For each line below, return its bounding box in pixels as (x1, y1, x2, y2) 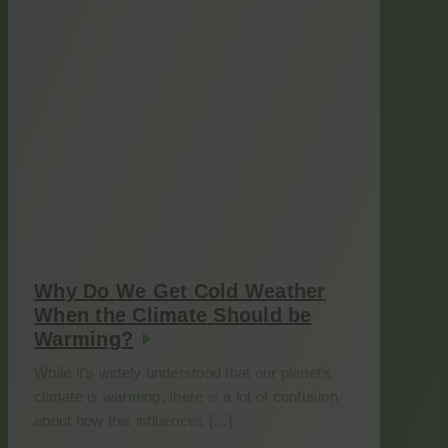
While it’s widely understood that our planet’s (34, 364, 333, 381)
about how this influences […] (34, 412, 233, 429)
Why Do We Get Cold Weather (34, 280, 326, 302)
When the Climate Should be (34, 304, 312, 326)
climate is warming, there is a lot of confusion (34, 388, 338, 405)
